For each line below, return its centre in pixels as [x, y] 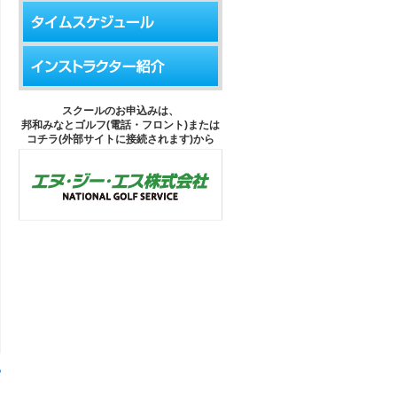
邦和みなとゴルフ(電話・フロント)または [121, 125]
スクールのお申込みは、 [121, 111]
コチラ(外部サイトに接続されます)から [121, 139]
